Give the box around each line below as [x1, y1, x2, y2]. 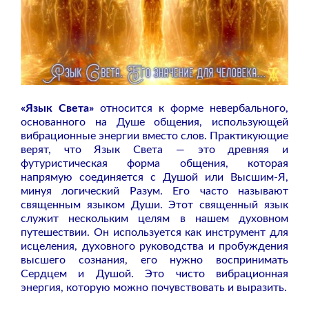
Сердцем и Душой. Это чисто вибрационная [21, 268, 288, 279]
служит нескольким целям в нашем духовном [21, 212, 288, 224]
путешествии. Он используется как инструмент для [21, 226, 288, 238]
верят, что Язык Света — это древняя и [21, 143, 288, 155]
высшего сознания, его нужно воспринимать [21, 254, 288, 266]
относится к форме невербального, [94, 102, 288, 114]
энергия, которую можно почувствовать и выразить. [21, 281, 287, 293]
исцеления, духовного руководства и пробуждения [21, 240, 288, 252]
